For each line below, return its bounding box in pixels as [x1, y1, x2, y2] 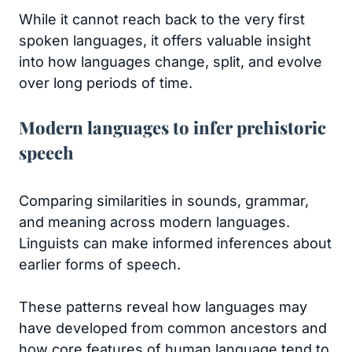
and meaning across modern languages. [19, 214, 290, 230]
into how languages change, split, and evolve [19, 53, 322, 70]
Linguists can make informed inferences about [19, 235, 332, 251]
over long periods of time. [19, 75, 192, 91]
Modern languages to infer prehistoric [19, 115, 326, 139]
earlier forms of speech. [19, 256, 181, 273]
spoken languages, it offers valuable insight [19, 32, 311, 49]
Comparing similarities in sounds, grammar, [19, 192, 309, 209]
